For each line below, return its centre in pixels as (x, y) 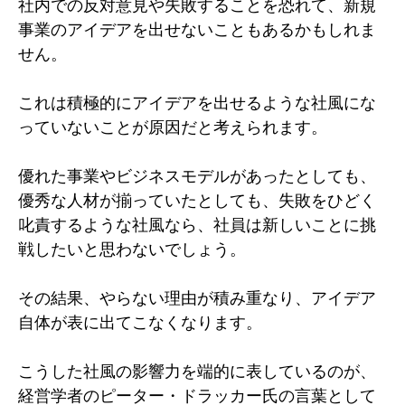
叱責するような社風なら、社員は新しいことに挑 (197, 224)
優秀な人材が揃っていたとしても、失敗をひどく (197, 200)
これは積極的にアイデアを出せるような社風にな (197, 102)
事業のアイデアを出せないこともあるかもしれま (197, 29)
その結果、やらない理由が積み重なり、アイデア (197, 297)
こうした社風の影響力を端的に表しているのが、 (197, 371)
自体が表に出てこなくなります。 (140, 322)
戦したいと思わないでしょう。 (132, 249)
